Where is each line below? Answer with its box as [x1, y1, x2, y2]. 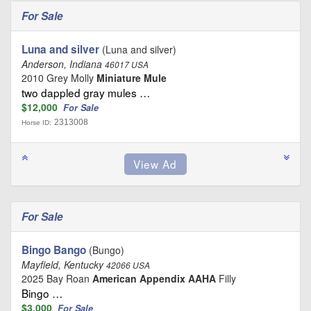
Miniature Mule [96, 70, 167, 85]
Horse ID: [22, 118, 51, 126]
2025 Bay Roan [22, 271, 92, 285]
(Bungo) [86, 242, 124, 257]
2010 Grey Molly [22, 70, 96, 85]
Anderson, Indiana [22, 56, 105, 71]
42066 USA [106, 259, 150, 271]
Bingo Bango [22, 242, 86, 258]
